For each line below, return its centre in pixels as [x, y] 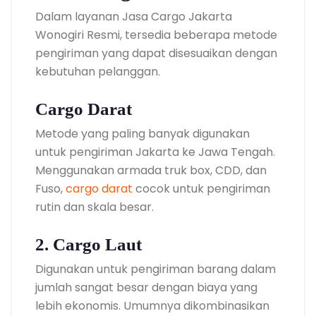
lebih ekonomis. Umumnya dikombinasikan [152, 305]
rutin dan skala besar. [95, 207]
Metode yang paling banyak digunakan [142, 133]
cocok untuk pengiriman [201, 188]
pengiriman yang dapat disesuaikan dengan [156, 53]
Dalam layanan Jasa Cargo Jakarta [134, 16]
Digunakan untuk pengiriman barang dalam [156, 269]
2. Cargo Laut [89, 244]
